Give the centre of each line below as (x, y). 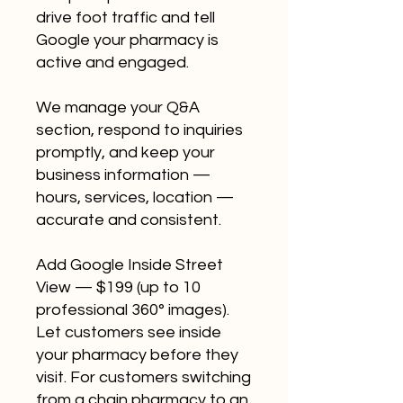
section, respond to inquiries (139, 130)
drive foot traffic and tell (125, 18)
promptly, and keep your (125, 152)
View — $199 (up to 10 (118, 287)
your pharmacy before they (137, 355)
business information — (123, 175)
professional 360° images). (133, 310)
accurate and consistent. (129, 220)
